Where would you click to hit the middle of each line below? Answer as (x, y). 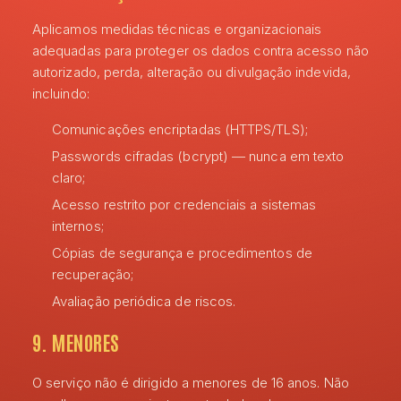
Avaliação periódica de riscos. (144, 301)
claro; (69, 178)
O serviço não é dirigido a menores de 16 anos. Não (191, 383)
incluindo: (61, 94)
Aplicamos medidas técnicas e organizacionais (177, 29)
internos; (78, 226)
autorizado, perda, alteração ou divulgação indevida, (192, 72)
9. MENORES (76, 342)
